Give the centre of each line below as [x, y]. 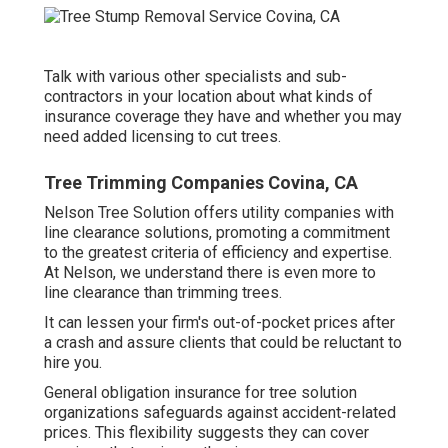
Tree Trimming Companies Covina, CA [201, 182]
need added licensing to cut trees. [162, 136]
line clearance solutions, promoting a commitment [217, 232]
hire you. [73, 362]
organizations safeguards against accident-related [220, 412]
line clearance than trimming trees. [163, 292]
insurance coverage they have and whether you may [223, 116]
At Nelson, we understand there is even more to [210, 272]
